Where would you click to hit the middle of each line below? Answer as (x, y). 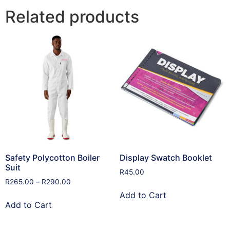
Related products (72, 17)
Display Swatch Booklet (166, 157)
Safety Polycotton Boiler (52, 157)
